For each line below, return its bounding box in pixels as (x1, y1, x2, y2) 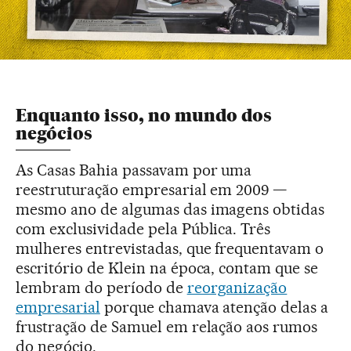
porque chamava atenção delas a (100, 297, 329, 317)
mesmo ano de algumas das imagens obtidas (16, 199, 325, 219)
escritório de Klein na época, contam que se (16, 258, 319, 277)
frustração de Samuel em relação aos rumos (16, 317, 318, 336)
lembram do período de (16, 277, 187, 297)
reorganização (186, 277, 288, 297)
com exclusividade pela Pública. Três (16, 219, 271, 238)
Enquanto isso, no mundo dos (16, 104, 272, 126)
